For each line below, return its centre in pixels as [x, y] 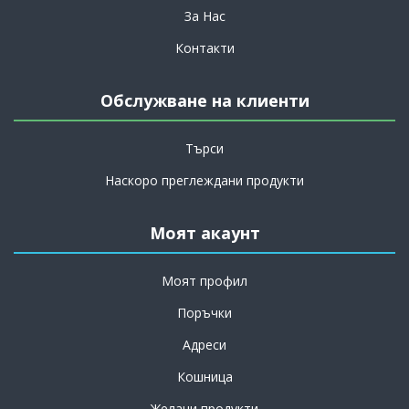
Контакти [204, 48]
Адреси [204, 345]
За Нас [204, 16]
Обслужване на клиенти [204, 101]
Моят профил [204, 281]
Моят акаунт [204, 233]
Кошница [204, 377]
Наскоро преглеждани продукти [204, 181]
